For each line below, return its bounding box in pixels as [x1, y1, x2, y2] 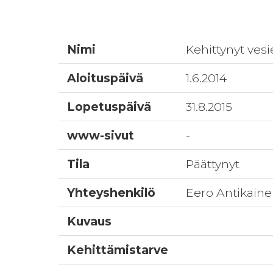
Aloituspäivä [67, 71, 144, 85]
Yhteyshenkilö [67, 185, 156, 200]
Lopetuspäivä [67, 99, 152, 114]
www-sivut [67, 128, 135, 143]
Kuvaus [67, 214, 112, 229]
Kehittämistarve [67, 243, 169, 257]
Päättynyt [186, 157, 240, 171]
